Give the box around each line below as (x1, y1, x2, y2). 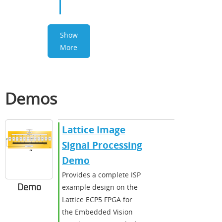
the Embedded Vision (62, 207, 133, 217)
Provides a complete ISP (62, 169, 141, 179)
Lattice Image (62, 123, 125, 136)
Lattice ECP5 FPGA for (62, 194, 132, 204)
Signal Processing (62, 138, 142, 152)
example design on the (62, 182, 138, 192)
